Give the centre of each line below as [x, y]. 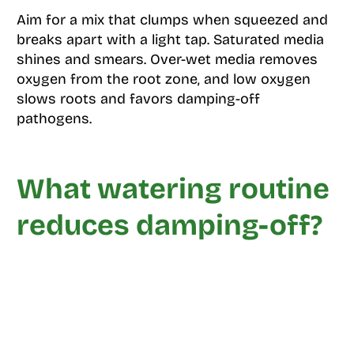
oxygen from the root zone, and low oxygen [163, 79]
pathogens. [54, 119]
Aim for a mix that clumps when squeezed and [172, 20]
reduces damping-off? [169, 226]
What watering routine [173, 190]
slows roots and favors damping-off [138, 99]
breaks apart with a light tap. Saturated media [170, 40]
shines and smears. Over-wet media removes [167, 60]
